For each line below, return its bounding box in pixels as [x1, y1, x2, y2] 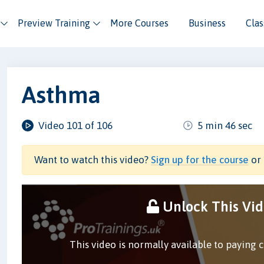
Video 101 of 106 [38, 119, 113, 131]
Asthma [22, 81, 101, 108]
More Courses [110, 18, 169, 28]
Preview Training [18, 18, 90, 28]
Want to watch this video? [34, 153, 151, 166]
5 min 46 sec [197, 119, 253, 131]
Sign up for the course [151, 153, 249, 166]
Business [189, 18, 226, 28]
